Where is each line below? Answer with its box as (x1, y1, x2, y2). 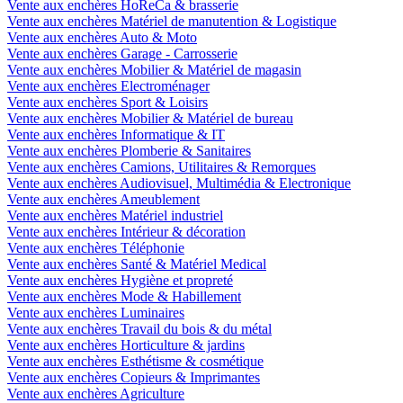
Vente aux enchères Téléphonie (7, 239, 184, 255)
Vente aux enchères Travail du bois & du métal (7, 320, 272, 336)
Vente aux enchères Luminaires (7, 304, 184, 320)
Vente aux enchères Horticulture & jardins (7, 336, 245, 353)
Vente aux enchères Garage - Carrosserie (7, 45, 237, 61)
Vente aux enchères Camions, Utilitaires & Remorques (7, 158, 316, 175)
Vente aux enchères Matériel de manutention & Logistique (7, 13, 336, 29)
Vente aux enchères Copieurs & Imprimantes (7, 369, 260, 385)
